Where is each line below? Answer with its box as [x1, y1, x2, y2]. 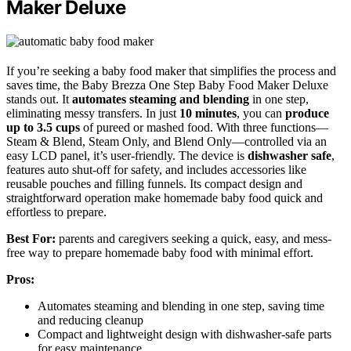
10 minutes [179, 107, 237, 121]
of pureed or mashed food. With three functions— [80, 121, 328, 135]
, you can [237, 107, 285, 121]
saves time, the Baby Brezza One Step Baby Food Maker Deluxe [6, 78, 328, 92]
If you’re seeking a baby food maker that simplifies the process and [6, 64, 336, 78]
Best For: [6, 232, 56, 246]
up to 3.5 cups [6, 121, 80, 135]
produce [285, 107, 329, 121]
